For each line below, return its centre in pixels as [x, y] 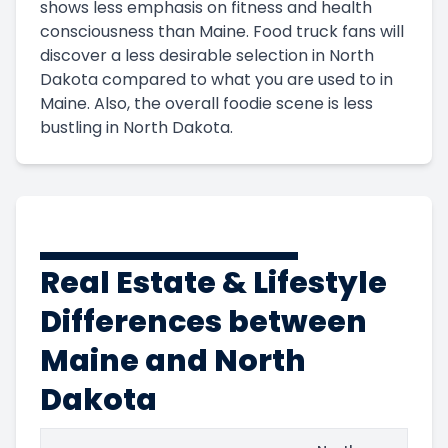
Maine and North [173, 360]
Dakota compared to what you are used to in [216, 79]
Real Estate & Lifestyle [213, 282]
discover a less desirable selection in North [207, 55]
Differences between [203, 321]
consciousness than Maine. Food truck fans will [222, 31]
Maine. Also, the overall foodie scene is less [206, 103]
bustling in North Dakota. [136, 127]
